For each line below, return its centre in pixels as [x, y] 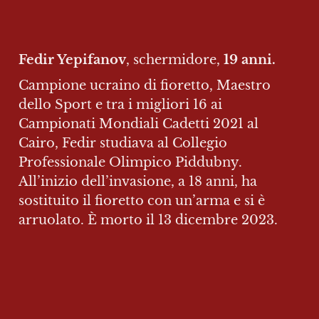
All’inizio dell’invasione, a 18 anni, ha [138, 181]
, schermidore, [175, 59]
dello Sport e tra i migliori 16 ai [120, 104]
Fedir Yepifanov [72, 59]
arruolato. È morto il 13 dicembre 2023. [148, 220]
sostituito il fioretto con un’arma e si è [142, 200]
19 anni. [250, 59]
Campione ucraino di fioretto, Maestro [145, 85]
